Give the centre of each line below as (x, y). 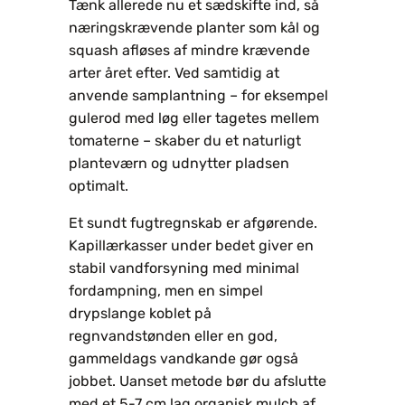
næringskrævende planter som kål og (194, 27)
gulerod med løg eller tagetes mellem (194, 118)
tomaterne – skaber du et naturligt (185, 140)
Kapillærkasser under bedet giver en (191, 245)
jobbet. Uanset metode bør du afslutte (198, 381)
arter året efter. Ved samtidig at (174, 72)
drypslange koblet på (140, 313)
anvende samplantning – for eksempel (198, 95)
